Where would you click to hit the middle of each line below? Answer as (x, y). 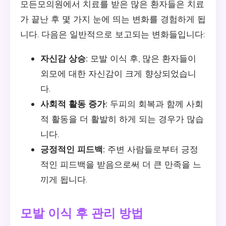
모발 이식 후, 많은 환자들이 (142, 58)
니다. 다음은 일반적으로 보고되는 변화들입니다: (112, 34)
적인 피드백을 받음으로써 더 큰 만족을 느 (121, 164)
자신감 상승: (64, 58)
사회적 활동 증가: (74, 103)
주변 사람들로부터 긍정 (152, 149)
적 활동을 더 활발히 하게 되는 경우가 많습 (122, 119)
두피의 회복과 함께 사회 (155, 103)
